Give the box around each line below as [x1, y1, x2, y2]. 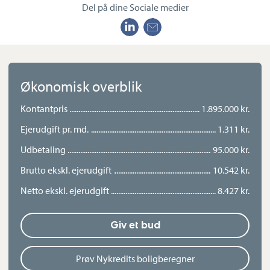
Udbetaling [20, 143, 66, 156]
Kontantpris [20, 102, 67, 115]
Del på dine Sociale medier [81, 1, 189, 14]
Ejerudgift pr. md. [20, 123, 89, 136]
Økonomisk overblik [20, 77, 142, 96]
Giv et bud [110, 219, 160, 231]
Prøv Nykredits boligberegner [75, 253, 195, 265]
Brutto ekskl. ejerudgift [20, 164, 111, 177]
